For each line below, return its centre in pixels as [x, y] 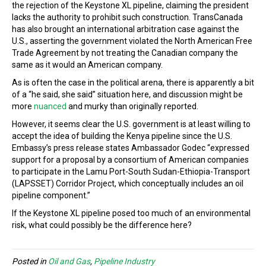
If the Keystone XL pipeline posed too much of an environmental [131, 213]
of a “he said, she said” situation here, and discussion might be [127, 94]
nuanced [50, 106]
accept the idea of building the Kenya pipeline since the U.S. [122, 136]
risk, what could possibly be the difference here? [102, 225]
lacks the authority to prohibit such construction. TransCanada [127, 17]
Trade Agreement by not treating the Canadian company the [125, 53]
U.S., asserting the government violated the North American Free [132, 41]
